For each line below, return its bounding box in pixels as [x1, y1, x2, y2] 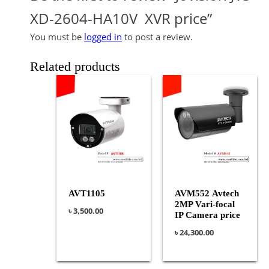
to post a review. [122, 31, 193, 43]
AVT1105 [68, 189, 105, 199]
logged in [84, 31, 122, 43]
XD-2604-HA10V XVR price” [30, 8, 212, 28]
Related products [30, 59, 120, 74]
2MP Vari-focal [174, 199, 235, 210]
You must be [30, 31, 84, 43]
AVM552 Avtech [174, 189, 239, 199]
